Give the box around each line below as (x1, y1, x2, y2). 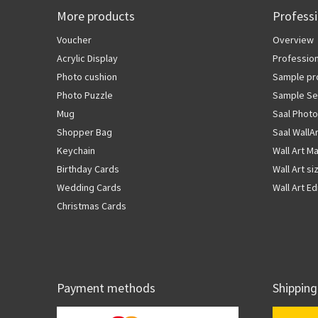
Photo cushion (57, 70, 117, 84)
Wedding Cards (57, 181, 121, 194)
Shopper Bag (57, 126, 112, 139)
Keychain (57, 144, 95, 158)
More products (57, 9, 135, 26)
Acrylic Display (57, 52, 118, 65)
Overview (273, 33, 314, 47)
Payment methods (57, 280, 155, 297)
